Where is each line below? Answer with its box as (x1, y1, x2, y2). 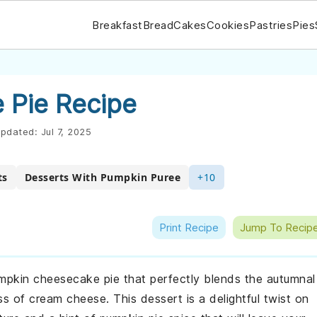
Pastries (249, 18, 292, 32)
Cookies (206, 18, 249, 32)
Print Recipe (159, 221, 219, 234)
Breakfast (92, 18, 143, 32)
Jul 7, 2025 (40, 126, 91, 137)
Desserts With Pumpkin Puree (24, 171, 180, 184)
